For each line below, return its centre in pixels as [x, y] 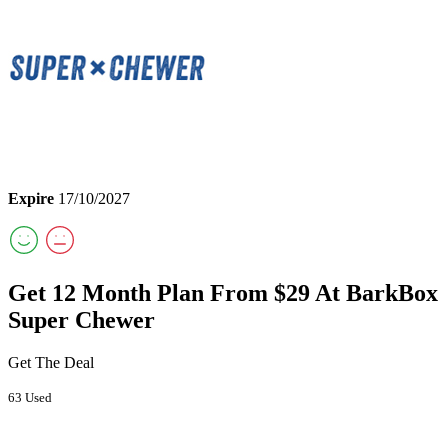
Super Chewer [81, 319]
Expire [31, 198]
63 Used [30, 397]
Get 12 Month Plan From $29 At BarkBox [223, 292]
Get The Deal [51, 362]
